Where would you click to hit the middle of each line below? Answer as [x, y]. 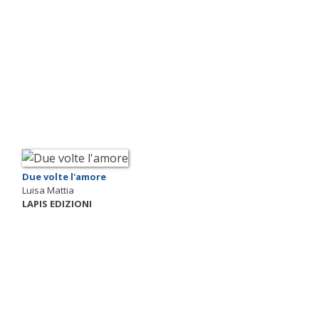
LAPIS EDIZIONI [57, 203]
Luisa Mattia [48, 190]
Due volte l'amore [64, 176]
